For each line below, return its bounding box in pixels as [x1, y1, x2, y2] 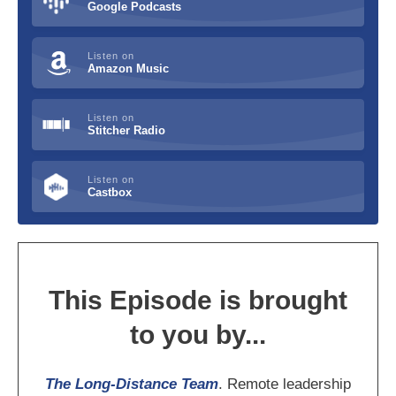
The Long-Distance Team [45, 376, 218, 393]
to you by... [130, 320, 266, 350]
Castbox [87, 186, 132, 200]
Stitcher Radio [87, 124, 165, 138]
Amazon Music [87, 62, 169, 76]
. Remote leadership [218, 376, 351, 393]
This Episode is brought [49, 286, 347, 316]
